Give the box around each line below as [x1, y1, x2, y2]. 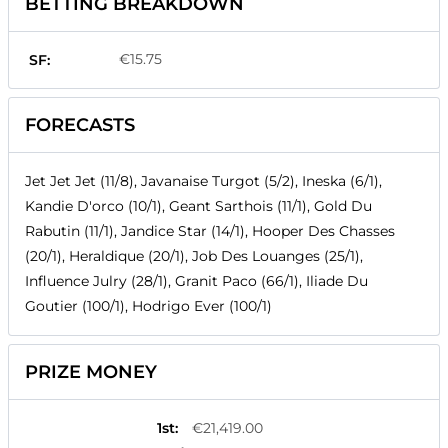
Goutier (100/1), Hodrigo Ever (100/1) [25, 297, 272, 316]
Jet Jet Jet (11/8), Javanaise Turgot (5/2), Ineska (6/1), [25, 172, 382, 191]
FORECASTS [25, 114, 135, 137]
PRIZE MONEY [25, 361, 157, 384]
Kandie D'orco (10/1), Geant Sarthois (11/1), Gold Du [25, 197, 372, 216]
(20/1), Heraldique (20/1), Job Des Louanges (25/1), [25, 247, 363, 266]
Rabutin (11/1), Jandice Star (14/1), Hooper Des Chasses [25, 222, 395, 241]
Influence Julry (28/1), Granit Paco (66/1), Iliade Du [25, 272, 368, 291]
